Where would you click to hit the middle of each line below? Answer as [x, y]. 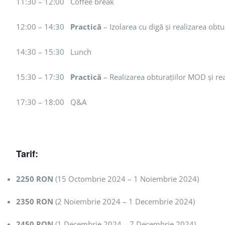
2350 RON [35, 202]
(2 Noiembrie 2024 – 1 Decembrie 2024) [124, 202]
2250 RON [35, 179]
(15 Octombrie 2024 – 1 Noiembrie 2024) [126, 179]
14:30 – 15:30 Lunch [54, 52]
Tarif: [27, 154]
